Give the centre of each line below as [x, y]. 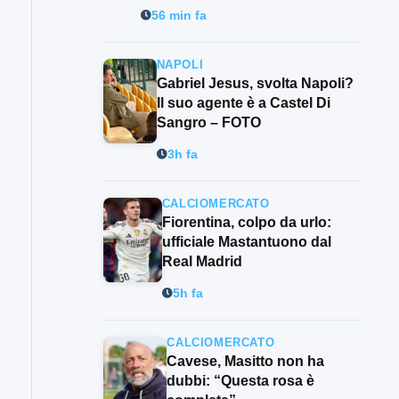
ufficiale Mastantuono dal [246, 242]
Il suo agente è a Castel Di [243, 103]
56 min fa [179, 15]
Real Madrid [202, 262]
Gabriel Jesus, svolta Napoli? [255, 84]
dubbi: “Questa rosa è [241, 381]
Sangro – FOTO [208, 123]
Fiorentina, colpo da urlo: [246, 223]
